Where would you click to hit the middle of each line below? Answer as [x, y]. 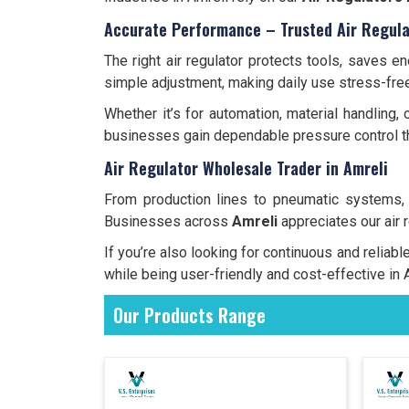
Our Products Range [189, 315]
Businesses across [168, 221]
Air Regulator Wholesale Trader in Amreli [246, 168]
